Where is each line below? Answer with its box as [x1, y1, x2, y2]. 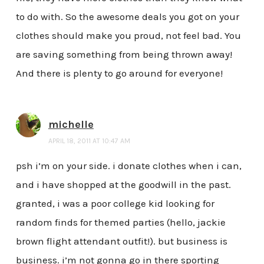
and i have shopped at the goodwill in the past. [15, 179, 231, 191]
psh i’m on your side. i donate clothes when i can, [15, 160, 242, 172]
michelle [48, 118, 94, 131]
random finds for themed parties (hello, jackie [15, 216, 226, 229]
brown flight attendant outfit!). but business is [15, 235, 227, 247]
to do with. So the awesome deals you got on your [15, 11, 239, 23]
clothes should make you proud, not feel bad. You [15, 29, 241, 42]
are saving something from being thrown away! [15, 48, 232, 61]
